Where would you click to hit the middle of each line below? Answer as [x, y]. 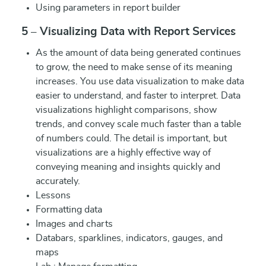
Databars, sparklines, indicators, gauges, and [129, 238]
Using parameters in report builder [108, 8]
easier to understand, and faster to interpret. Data [138, 96]
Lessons [53, 195]
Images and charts [74, 224]
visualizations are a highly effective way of [123, 153]
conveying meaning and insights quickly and [128, 167]
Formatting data [69, 210]
